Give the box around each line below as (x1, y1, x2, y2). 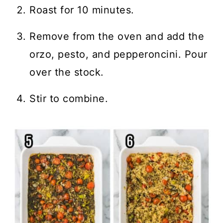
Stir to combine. (29, 93, 109, 105)
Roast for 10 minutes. (29, 4, 134, 16)
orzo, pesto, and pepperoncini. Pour (29, 48, 208, 60)
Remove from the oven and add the (29, 30, 205, 42)
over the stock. (29, 66, 104, 78)
